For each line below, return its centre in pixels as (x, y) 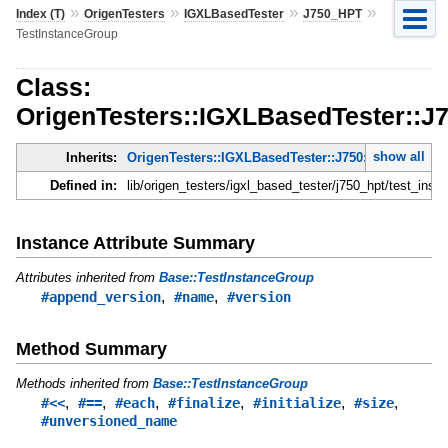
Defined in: (83, 186)
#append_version (100, 296)
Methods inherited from (84, 383)
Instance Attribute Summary (135, 242)
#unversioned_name (108, 420)
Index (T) (40, 13)
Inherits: (91, 158)
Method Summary (91, 348)
